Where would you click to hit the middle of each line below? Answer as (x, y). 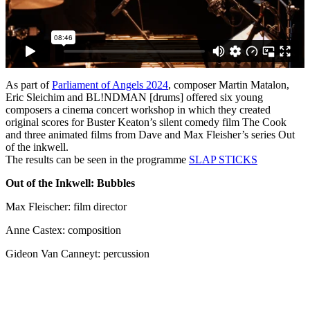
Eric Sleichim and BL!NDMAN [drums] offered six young (134, 98)
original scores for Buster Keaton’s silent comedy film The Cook (146, 122)
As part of (29, 85)
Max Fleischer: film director (66, 207)
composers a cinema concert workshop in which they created (138, 110)
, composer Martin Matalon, (229, 85)
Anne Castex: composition (63, 230)
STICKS (238, 160)
